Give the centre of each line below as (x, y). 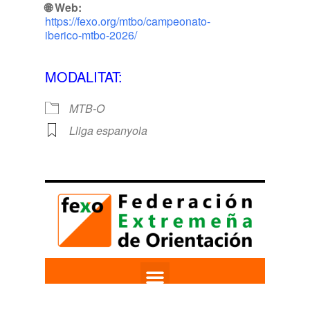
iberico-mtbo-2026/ (91, 35)
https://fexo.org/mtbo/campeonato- (128, 21)
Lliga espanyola (108, 130)
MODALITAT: (84, 76)
